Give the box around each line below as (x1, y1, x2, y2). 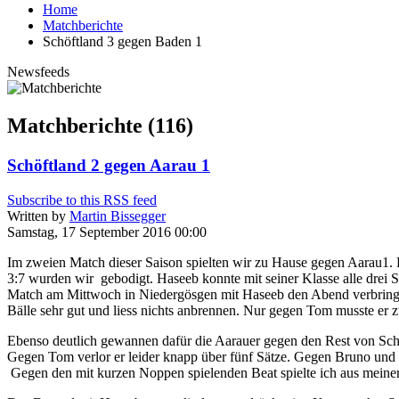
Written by (7, 208, 69, 224)
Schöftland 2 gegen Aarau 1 (7, 155, 210, 175)
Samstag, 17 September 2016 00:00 (7, 224, 207, 240)
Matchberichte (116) (7, 113, 193, 137)
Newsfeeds (7, 64, 69, 79)
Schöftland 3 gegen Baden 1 (43, 34, 202, 49)
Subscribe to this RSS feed (7, 191, 157, 208)
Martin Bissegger (69, 208, 166, 224)
